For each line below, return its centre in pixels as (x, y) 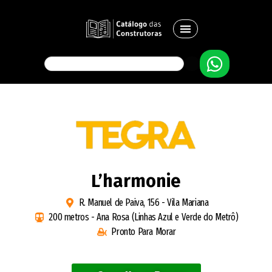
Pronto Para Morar (144, 232)
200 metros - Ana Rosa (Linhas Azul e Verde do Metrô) (144, 217)
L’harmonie (136, 182)
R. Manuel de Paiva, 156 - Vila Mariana (144, 203)
